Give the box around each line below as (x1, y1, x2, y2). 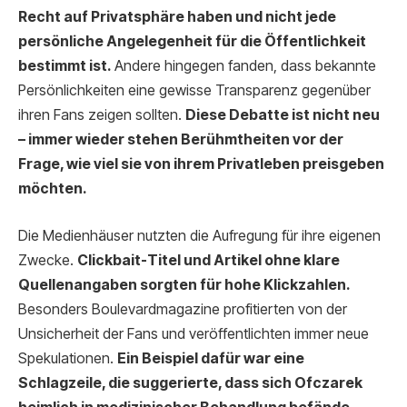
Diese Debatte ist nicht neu (185, 106, 380, 124)
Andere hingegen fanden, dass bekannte (111, 57, 376, 75)
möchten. (18, 180, 86, 198)
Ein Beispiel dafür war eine (117, 349, 304, 367)
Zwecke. (18, 251, 77, 269)
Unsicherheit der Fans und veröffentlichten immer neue (18, 324, 369, 342)
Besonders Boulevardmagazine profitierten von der (18, 300, 347, 318)
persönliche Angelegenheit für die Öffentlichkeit (18, 33, 366, 51)
